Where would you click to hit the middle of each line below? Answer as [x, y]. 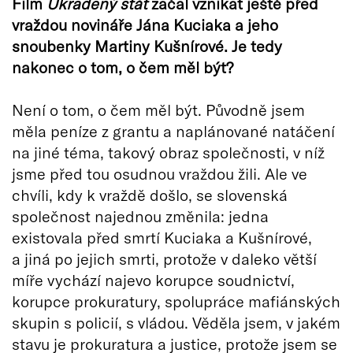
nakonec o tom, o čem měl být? [123, 67]
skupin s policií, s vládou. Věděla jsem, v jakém [176, 323]
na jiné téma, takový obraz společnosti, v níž [168, 152]
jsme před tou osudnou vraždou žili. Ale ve [160, 174]
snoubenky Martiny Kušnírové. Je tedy [147, 46]
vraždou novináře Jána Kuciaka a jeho [145, 25]
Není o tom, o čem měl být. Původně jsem [158, 110]
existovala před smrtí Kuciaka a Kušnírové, [162, 238]
